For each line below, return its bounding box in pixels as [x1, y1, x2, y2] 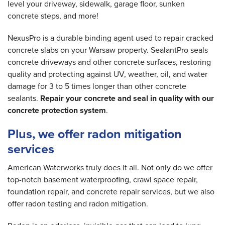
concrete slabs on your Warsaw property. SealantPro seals [8, 44, 208, 56]
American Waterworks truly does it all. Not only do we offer [8, 162, 212, 174]
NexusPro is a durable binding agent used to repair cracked [8, 32, 213, 44]
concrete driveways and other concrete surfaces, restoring [8, 56, 211, 68]
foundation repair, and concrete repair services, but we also [8, 186, 214, 198]
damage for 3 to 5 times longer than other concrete [8, 80, 186, 92]
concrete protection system [8, 104, 106, 117]
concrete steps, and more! [8, 10, 98, 22]
